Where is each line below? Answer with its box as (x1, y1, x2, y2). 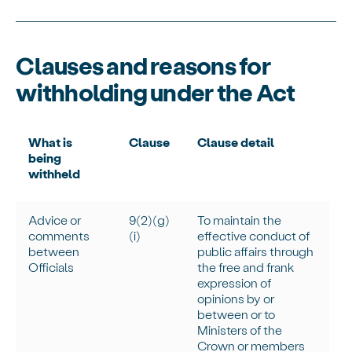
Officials (28, 259, 75, 275)
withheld (28, 166, 81, 181)
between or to (197, 306, 276, 322)
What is (28, 134, 73, 150)
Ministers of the (197, 322, 283, 338)
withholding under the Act (16, 77, 295, 107)
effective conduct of (197, 228, 310, 244)
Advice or (28, 212, 82, 228)
